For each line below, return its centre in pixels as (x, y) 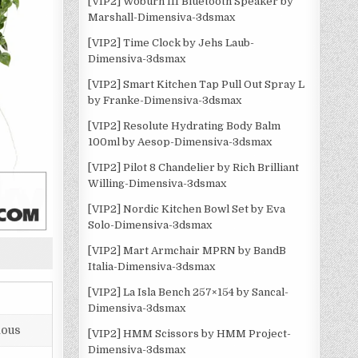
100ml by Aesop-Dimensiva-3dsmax (180, 142)
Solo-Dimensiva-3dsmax (150, 225)
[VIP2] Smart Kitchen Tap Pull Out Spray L (197, 84)
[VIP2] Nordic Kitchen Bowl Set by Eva (187, 209)
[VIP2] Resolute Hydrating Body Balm (185, 126)
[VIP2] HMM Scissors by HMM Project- (190, 334)
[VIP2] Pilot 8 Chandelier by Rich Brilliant (194, 167)
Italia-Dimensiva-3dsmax (152, 267)
